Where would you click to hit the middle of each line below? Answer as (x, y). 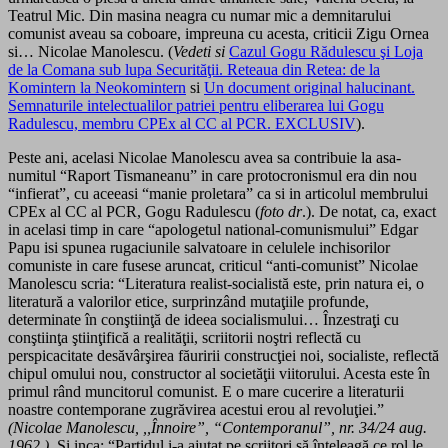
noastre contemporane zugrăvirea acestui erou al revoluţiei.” (196, 410)
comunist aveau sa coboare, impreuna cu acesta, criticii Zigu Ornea (218, 34)
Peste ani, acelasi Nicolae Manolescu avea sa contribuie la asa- (204, 158)
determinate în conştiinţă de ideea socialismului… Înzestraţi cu (203, 320)
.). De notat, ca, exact (369, 212)
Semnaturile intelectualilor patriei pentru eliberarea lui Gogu (196, 106)
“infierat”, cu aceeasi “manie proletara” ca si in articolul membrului (218, 194)
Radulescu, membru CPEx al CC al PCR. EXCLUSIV (182, 124)
